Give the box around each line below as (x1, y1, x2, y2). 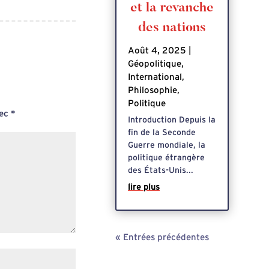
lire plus (128, 183, 160, 192)
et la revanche (130, 1, 214, 15)
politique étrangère (128, 153, 205, 162)
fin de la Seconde (128, 128, 196, 137)
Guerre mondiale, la (128, 141, 206, 150)
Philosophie (128, 85, 178, 95)
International (128, 72, 183, 82)
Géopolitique (128, 59, 182, 68)
